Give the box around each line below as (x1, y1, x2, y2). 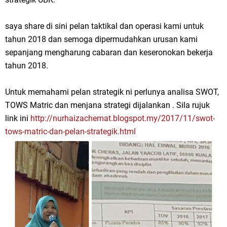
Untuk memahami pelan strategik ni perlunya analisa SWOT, (5, 87, 219, 97)
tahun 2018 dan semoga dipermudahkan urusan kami (5, 34, 198, 44)
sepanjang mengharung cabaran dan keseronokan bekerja (5, 48, 213, 57)
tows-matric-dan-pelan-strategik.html (5, 127, 136, 136)
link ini (5, 113, 30, 123)
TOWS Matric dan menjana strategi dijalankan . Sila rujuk (5, 100, 210, 110)
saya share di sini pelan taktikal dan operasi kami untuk (5, 21, 204, 31)
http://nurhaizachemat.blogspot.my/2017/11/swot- (30, 113, 215, 123)
